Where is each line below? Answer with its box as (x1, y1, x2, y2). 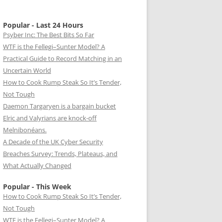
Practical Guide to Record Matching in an (3, 54, 122, 63)
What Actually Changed (3, 161, 71, 170)
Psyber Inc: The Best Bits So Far (3, 30, 94, 39)
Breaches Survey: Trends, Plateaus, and (3, 149, 117, 158)
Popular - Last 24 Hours (3, 20, 83, 30)
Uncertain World (3, 66, 51, 75)
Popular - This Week (3, 182, 71, 191)
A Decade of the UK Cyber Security (3, 137, 103, 146)
